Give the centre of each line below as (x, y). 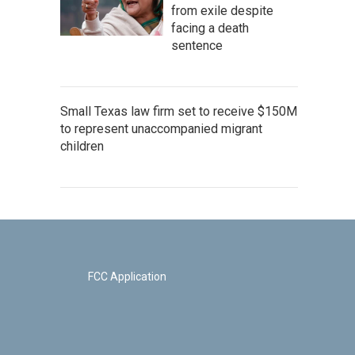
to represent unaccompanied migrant (161, 129)
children (82, 146)
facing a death (210, 28)
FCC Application (127, 277)
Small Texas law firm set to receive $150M (179, 111)
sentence (197, 46)
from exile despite (222, 11)
